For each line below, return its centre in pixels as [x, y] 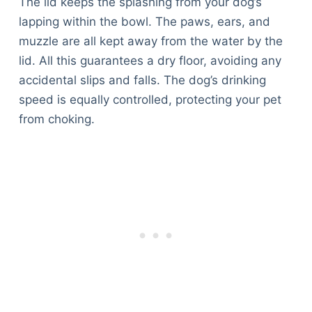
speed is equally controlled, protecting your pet [150, 100]
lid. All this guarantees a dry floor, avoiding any [150, 61]
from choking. [56, 119]
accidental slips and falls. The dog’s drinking [142, 80]
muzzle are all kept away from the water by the [150, 41]
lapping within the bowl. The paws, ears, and [144, 22]
